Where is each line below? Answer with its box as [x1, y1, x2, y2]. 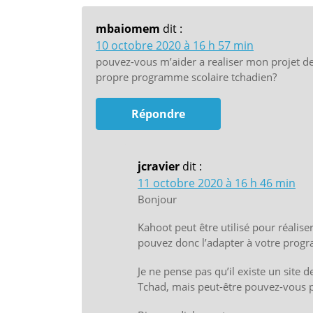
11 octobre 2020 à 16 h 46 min [138, 175, 296, 191]
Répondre [131, 105, 185, 122]
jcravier [138, 158, 180, 174]
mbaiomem [96, 20, 160, 36]
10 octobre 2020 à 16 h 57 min [96, 37, 254, 53]
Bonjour [138, 191, 177, 206]
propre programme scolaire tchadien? [96, 69, 277, 84]
